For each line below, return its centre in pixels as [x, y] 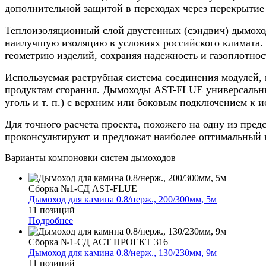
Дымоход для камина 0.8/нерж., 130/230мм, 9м [123, 252]
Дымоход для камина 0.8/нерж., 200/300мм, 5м [123, 199]
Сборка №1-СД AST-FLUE [83, 188]
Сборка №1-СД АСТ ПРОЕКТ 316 [98, 242]
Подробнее [51, 220]
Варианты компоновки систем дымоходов [90, 157]
